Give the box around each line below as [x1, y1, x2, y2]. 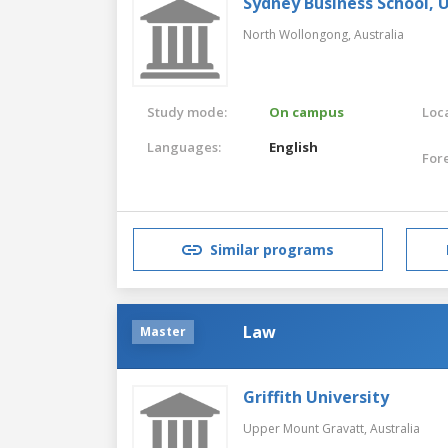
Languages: [147, 137, 221, 156]
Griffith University [243, 385, 389, 408]
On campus [269, 102, 345, 121]
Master [140, 322, 186, 340]
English [269, 137, 319, 156]
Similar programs [210, 240, 334, 260]
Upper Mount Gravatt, [243, 419, 370, 437]
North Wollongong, [243, 25, 354, 43]
